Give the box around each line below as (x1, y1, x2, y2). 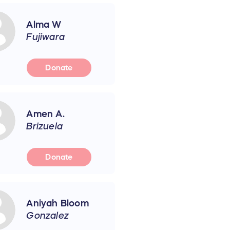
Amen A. (26, 109, 65, 119)
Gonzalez (26, 210, 69, 220)
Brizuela (26, 121, 63, 131)
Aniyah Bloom (26, 198, 89, 208)
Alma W (26, 20, 62, 29)
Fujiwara (26, 32, 65, 42)
